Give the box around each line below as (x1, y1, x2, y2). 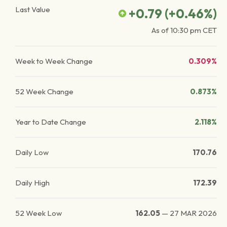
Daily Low (15, 147, 49, 157)
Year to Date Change (15, 117, 86, 127)
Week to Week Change (15, 56, 93, 66)
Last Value (15, 5, 50, 14)
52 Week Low (15, 208, 62, 218)
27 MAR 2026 (170, 208, 217, 218)
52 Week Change (15, 87, 73, 96)
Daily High (15, 178, 50, 187)
